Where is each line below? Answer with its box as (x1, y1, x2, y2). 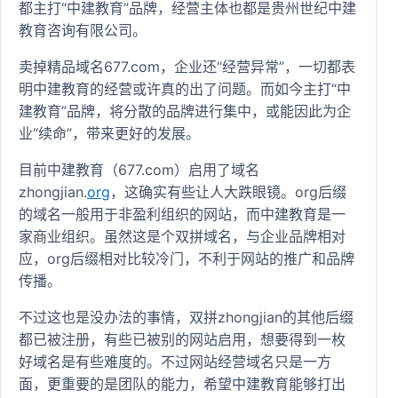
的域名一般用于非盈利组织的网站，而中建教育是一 (19, 205, 346, 223)
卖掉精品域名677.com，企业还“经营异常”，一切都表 (19, 58, 355, 76)
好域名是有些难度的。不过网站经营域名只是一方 (19, 353, 331, 370)
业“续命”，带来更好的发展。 (19, 124, 200, 142)
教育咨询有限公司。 (19, 21, 147, 39)
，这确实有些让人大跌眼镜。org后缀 (110, 183, 346, 201)
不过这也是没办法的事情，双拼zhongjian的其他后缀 (19, 308, 354, 326)
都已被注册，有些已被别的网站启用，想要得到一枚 (19, 330, 346, 348)
